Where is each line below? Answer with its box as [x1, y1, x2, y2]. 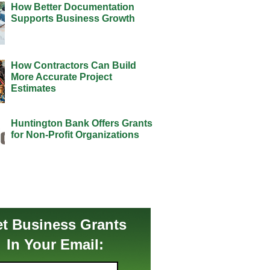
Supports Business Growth [10, 13, 135, 24]
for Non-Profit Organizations [10, 130, 139, 140]
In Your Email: [6, 236, 104, 253]
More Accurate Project [10, 71, 112, 82]
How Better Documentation [10, 1, 134, 12]
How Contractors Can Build [10, 60, 136, 71]
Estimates [10, 83, 56, 93]
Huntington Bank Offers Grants [10, 118, 152, 129]
